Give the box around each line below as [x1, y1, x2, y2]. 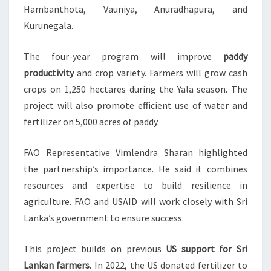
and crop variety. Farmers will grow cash [74, 67, 247, 79]
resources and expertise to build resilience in [24, 179, 247, 192]
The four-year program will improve [24, 50, 223, 63]
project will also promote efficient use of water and [24, 99, 247, 112]
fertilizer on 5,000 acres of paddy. [24, 116, 159, 128]
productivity [24, 67, 74, 79]
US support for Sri [166, 243, 247, 255]
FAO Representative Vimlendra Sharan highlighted [24, 146, 247, 159]
